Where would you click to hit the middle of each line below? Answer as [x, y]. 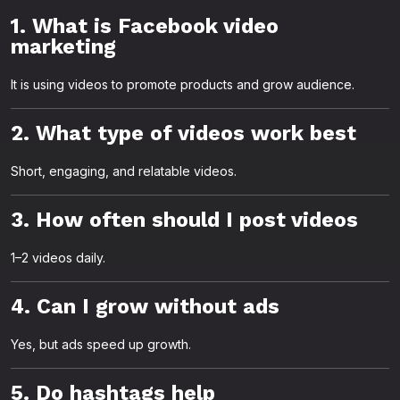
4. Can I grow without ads [145, 306]
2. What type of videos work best [183, 133]
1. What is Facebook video [145, 26]
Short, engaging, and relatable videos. [124, 171]
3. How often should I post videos [184, 220]
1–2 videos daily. [58, 258]
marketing [63, 46]
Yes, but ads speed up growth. [101, 344]
